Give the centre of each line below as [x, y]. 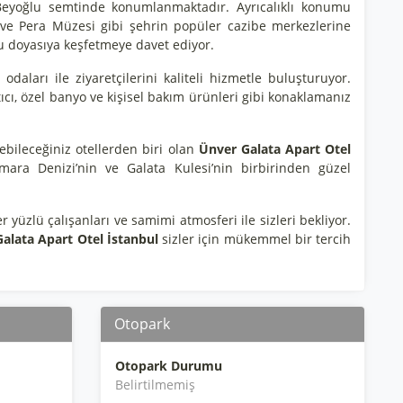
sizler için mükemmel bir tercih [255, 239]
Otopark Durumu [168, 366]
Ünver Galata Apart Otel [273, 149]
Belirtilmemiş [155, 385]
